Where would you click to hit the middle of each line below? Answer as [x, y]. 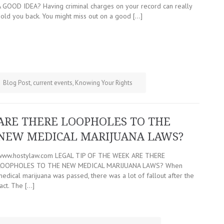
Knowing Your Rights [104, 83]
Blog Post [17, 83]
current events [53, 83]
